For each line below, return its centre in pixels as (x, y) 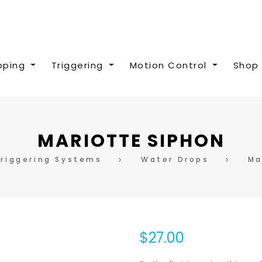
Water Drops (175, 159)
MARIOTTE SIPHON (131, 141)
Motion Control (168, 65)
